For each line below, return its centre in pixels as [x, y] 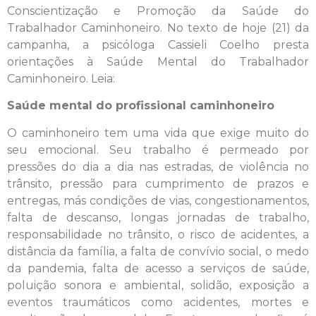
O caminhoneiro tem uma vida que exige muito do [158, 133]
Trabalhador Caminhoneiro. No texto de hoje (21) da [158, 28]
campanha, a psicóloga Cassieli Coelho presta [158, 44]
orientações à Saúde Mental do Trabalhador [158, 61]
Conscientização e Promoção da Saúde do [158, 11]
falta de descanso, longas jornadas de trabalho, [158, 217]
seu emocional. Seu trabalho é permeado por [158, 150]
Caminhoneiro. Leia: [61, 78]
